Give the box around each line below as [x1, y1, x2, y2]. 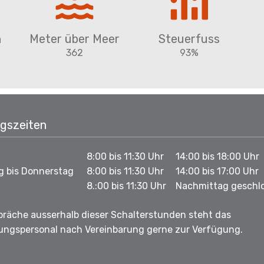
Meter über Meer [29, 32, 120, 47]
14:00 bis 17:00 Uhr [176, 166, 259, 177]
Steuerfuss [159, 32, 220, 47]
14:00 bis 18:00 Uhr [176, 151, 259, 163]
